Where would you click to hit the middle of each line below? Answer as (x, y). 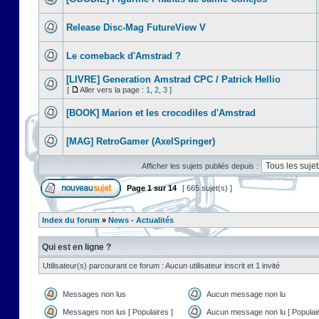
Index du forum (71, 220)
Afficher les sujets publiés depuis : (200, 166)
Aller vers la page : (113, 90)
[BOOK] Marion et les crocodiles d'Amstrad (161, 113)
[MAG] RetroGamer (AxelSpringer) (141, 141)
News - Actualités (141, 220)
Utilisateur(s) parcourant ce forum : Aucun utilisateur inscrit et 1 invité (161, 266)
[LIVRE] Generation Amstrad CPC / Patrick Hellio (173, 79)
